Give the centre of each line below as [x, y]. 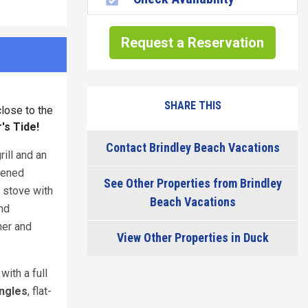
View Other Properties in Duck [192, 238]
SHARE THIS [192, 106]
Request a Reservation [192, 43]
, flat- [40, 291]
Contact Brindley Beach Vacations [192, 147]
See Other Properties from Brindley [192, 183]
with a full [24, 273]
